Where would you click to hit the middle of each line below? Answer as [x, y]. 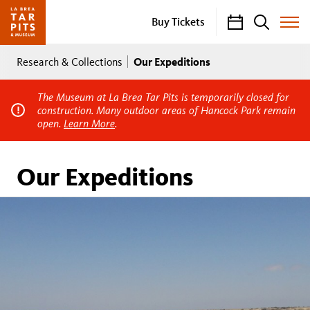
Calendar [248, 21]
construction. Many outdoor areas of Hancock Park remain [166, 110]
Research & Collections [70, 62]
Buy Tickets [178, 21]
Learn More [89, 123]
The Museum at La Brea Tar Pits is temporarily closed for [163, 97]
